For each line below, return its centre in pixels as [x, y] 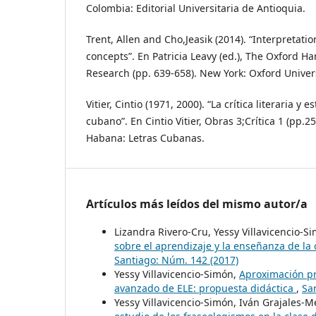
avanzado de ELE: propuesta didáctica [205, 288]
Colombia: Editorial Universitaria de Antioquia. [196, 8]
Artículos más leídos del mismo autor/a [197, 204]
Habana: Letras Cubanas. [145, 138]
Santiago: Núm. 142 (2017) [176, 260]
